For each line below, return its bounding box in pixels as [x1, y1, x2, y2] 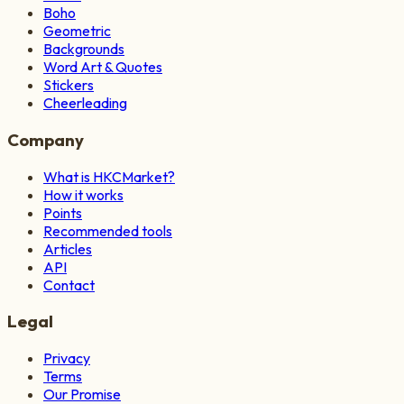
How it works [43, 185, 124, 204]
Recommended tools [43, 221, 172, 240]
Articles [43, 239, 92, 258]
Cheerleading [43, 94, 127, 113]
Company [7, 129, 84, 151]
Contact [43, 275, 95, 294]
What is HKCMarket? [43, 167, 175, 186]
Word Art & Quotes [43, 58, 162, 77]
